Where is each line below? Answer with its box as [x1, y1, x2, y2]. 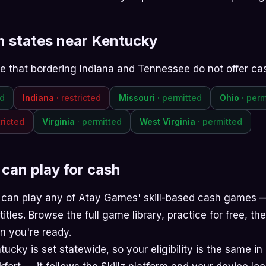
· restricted [56, 93, 101, 103]
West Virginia [140, 116, 198, 126]
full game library [85, 209, 161, 221]
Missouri [119, 93, 157, 103]
